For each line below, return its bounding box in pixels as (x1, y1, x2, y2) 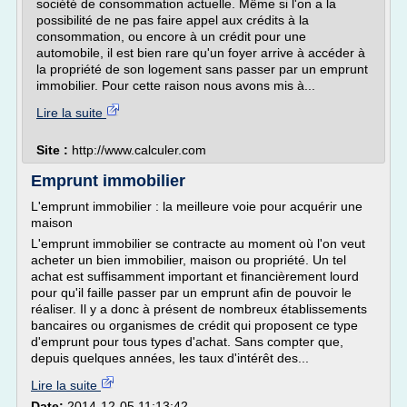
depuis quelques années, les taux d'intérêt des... (31, 351, 309, 365)
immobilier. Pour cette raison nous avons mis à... (36, 78, 315, 93)
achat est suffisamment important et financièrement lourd (31, 269, 359, 283)
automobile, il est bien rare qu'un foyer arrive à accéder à (36, 45, 365, 60)
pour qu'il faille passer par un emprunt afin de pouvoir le (31, 285, 352, 300)
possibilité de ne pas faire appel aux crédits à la (36, 13, 309, 27)
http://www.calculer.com (72, 143, 206, 157)
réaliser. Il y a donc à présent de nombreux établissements (31, 302, 367, 316)
